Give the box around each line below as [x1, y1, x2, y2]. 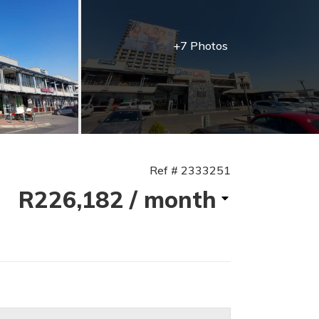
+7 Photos [172, 38, 228, 53]
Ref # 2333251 [149, 163, 231, 177]
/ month [129, 185, 216, 214]
